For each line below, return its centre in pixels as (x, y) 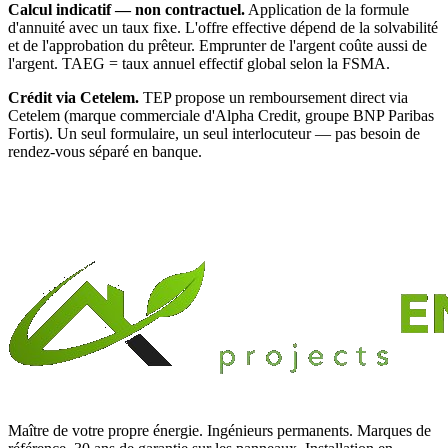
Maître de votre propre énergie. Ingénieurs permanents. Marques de (219, 431)
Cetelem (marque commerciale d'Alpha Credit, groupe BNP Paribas (221, 116)
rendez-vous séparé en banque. (105, 152)
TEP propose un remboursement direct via (275, 98)
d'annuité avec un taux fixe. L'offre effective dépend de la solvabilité (223, 28)
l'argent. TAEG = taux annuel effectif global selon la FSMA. (199, 64)
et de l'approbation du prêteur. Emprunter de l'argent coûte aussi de (217, 46)
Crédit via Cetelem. (73, 98)
